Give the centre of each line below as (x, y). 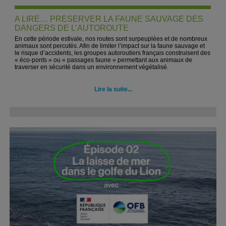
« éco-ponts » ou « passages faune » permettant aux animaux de (104, 60)
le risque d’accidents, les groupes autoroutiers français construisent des (113, 53)
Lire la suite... (113, 89)
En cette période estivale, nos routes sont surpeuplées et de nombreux (111, 39)
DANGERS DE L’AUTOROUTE (72, 28)
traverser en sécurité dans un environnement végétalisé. (92, 67)
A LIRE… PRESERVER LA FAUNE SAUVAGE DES (109, 19)
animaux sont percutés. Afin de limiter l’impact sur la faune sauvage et (110, 46)
